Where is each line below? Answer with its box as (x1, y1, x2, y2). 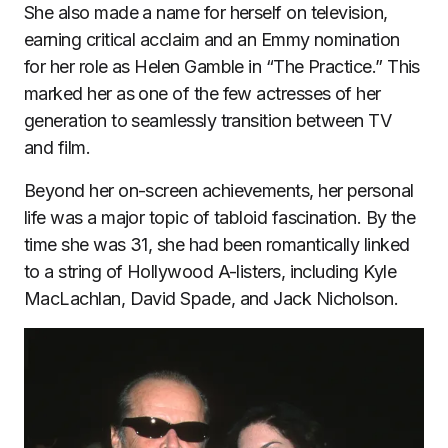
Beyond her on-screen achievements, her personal (24, 179, 414, 201)
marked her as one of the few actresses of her (24, 82, 381, 104)
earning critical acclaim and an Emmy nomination (24, 28, 400, 50)
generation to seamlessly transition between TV (24, 109, 392, 131)
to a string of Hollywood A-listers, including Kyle (24, 260, 396, 282)
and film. (24, 136, 91, 158)
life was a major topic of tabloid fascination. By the (24, 206, 416, 228)
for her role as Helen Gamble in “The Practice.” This (24, 55, 420, 77)
